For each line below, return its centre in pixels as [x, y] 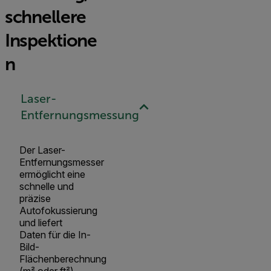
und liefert [41, 222]
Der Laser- [42, 150]
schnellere [46, 16]
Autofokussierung [58, 210]
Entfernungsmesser [62, 162]
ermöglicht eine [52, 174]
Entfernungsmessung [80, 115]
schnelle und [47, 186]
